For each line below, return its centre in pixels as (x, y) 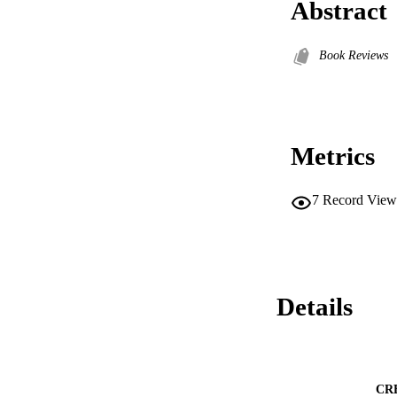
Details (315, 306)
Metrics (333, 156)
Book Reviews (354, 55)
